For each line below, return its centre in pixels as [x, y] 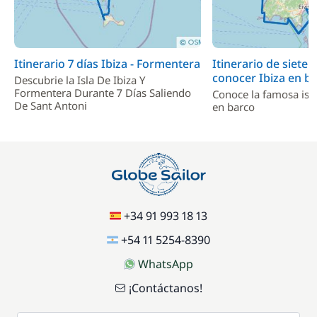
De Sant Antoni [51, 105]
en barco [233, 107]
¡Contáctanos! [166, 288]
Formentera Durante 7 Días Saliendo [103, 93]
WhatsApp [166, 264]
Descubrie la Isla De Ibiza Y [80, 80]
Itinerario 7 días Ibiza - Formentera [107, 64]
